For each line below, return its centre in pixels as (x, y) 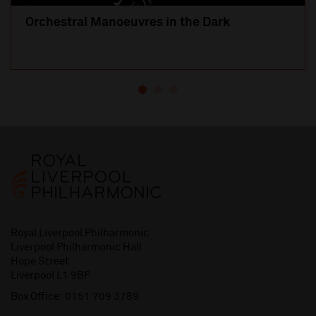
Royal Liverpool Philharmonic (80, 233)
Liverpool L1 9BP (50, 276)
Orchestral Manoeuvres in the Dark (128, 23)
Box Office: (37, 297)
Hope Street (40, 262)
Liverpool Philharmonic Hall (76, 248)
